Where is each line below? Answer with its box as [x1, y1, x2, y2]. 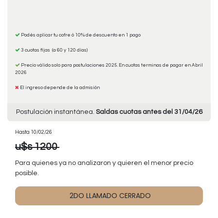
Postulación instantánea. [16, 108, 96, 115]
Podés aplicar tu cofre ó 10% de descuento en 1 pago [20, 32, 141, 37]
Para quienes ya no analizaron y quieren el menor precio [15, 159, 193, 166]
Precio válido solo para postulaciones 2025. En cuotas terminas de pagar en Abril [20, 62, 203, 68]
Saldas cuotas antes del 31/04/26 [95, 108, 202, 115]
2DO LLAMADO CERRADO [67, 190, 151, 200]
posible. [15, 169, 40, 177]
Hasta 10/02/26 [15, 129, 52, 135]
